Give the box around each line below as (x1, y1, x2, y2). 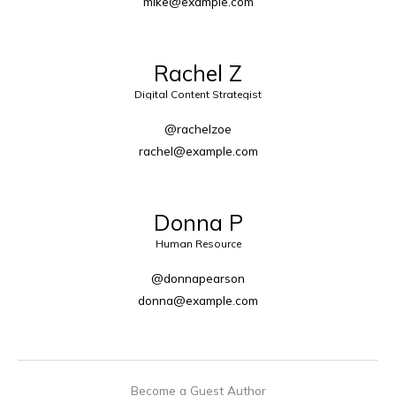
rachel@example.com (138, 142, 258, 158)
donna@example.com (138, 292, 258, 308)
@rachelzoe (164, 120, 232, 136)
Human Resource (155, 236, 241, 250)
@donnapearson (151, 270, 245, 286)
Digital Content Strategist (134, 87, 262, 101)
